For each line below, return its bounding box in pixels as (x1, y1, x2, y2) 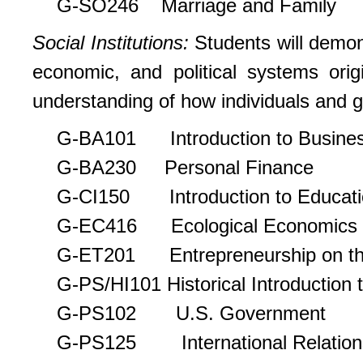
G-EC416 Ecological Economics (57, 214, 357, 237)
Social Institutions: (32, 31, 195, 53)
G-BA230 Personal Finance (57, 156, 314, 178)
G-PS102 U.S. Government (57, 301, 326, 324)
